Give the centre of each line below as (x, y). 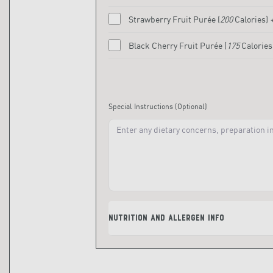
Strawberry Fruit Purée (173, 19)
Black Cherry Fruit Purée (176, 45)
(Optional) (191, 106)
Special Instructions (142, 106)
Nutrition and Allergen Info (166, 218)
